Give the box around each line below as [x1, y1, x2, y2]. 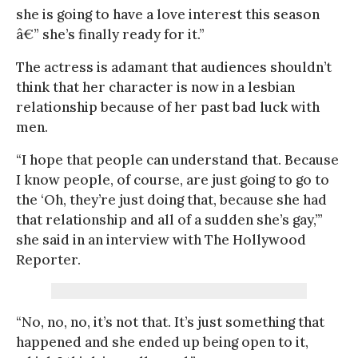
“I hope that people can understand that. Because [16, 150, 339, 169]
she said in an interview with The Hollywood [16, 230, 306, 249]
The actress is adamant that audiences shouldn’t [16, 58, 332, 76]
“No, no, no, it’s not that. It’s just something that [16, 312, 324, 331]
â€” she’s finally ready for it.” [16, 25, 205, 43]
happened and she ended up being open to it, [16, 332, 308, 351]
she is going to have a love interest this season [16, 5, 320, 23]
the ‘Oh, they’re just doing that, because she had [16, 190, 327, 209]
